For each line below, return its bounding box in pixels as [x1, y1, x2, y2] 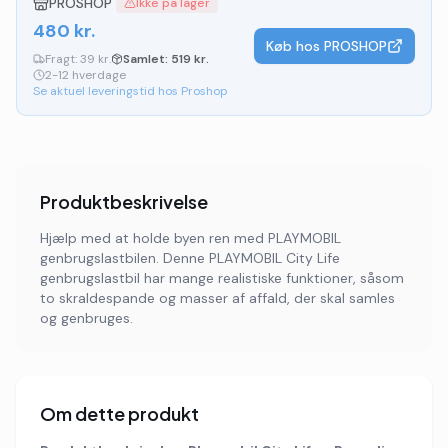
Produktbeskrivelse [40, 190, 208, 213]
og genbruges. [40, 309, 133, 327]
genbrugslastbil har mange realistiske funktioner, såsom [40, 269, 404, 287]
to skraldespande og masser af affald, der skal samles [40, 289, 395, 307]
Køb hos [266, 37, 324, 55]
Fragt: [45, 51, 80, 67]
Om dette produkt [40, 402, 199, 425]
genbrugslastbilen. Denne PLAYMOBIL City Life [40, 249, 340, 267]
